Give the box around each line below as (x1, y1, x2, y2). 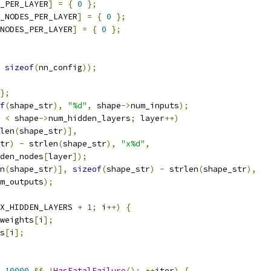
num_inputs (131, 100, 179, 111)
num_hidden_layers (48, 113, 131, 123)
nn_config (39, 62, 82, 73)
